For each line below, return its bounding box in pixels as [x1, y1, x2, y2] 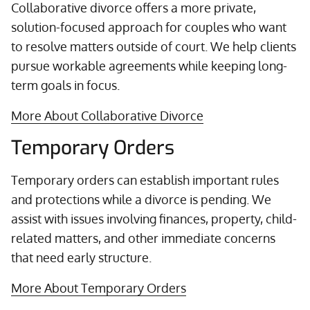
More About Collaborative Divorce [11, 108, 203, 123]
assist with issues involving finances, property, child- [11, 211, 297, 226]
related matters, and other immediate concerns [11, 230, 275, 246]
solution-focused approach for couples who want [11, 19, 286, 35]
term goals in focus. [11, 77, 120, 93]
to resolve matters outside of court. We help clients [11, 39, 296, 54]
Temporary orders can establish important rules [11, 172, 279, 188]
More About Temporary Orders [11, 280, 186, 295]
